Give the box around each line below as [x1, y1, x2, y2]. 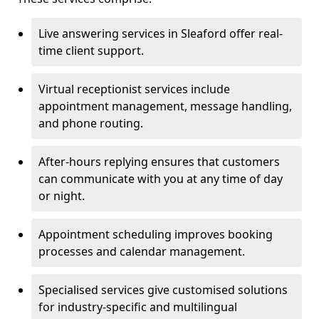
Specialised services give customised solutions [38, 282, 288, 298]
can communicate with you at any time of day [38, 171, 283, 187]
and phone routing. [38, 115, 143, 131]
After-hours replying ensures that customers [38, 154, 280, 169]
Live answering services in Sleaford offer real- [38, 26, 283, 41]
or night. [38, 188, 85, 204]
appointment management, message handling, [38, 98, 292, 114]
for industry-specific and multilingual [38, 299, 237, 315]
